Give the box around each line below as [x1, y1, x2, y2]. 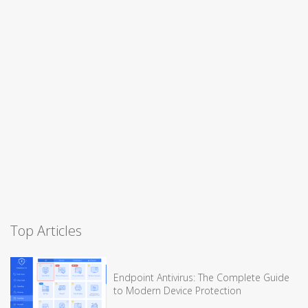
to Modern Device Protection [113, 283, 241, 297]
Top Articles [10, 221, 82, 240]
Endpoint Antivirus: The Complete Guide [113, 270, 289, 284]
